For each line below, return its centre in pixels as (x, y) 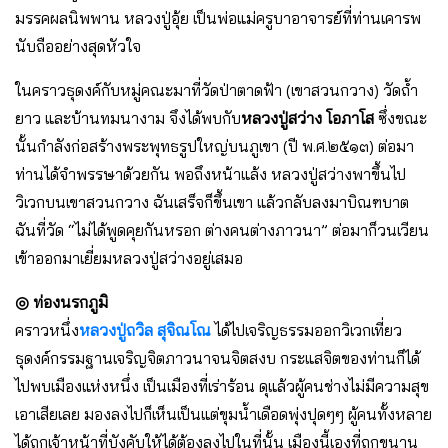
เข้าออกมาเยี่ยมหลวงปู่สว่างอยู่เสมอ (129, 258)
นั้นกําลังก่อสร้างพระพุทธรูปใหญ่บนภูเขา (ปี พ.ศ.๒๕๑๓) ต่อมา (214, 146)
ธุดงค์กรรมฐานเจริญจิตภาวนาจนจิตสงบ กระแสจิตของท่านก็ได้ (217, 358)
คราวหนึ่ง (47, 330)
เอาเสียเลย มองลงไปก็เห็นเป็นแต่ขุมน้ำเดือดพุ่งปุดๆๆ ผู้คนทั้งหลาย (223, 414)
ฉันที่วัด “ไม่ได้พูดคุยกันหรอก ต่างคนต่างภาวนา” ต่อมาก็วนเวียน (222, 230)
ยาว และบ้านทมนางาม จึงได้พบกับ (128, 118)
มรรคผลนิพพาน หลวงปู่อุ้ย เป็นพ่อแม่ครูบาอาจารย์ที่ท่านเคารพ (218, 18)
